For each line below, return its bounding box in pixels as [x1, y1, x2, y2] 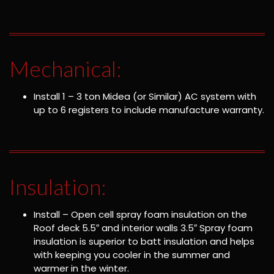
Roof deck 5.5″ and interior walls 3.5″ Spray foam [34, 221, 253, 234]
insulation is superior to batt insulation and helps [34, 234, 254, 248]
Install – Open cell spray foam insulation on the [34, 207, 247, 221]
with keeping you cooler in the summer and [34, 248, 230, 261]
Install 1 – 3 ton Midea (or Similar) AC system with [34, 90, 256, 103]
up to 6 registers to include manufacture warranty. [34, 103, 264, 117]
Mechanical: [9, 55, 122, 83]
